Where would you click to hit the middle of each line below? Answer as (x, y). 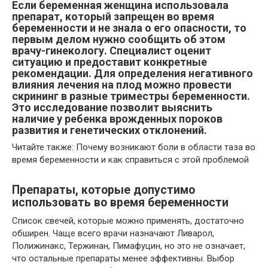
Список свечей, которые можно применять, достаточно (128, 221)
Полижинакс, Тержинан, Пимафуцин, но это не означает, (129, 246)
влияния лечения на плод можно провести (122, 85)
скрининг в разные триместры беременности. (131, 96)
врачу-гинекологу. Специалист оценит (112, 51)
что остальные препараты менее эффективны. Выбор (123, 258)
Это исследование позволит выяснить (112, 107)
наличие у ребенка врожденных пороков (117, 119)
